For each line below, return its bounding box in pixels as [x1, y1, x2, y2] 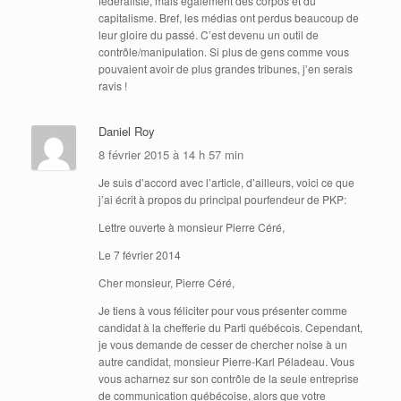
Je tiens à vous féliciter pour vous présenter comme [98, 303, 347, 318]
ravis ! [98, 77, 127, 93]
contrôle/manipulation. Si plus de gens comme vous [98, 43, 349, 59]
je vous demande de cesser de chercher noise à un [98, 337, 347, 352]
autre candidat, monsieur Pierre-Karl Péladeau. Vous [98, 354, 354, 369]
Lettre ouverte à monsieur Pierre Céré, [98, 218, 285, 235]
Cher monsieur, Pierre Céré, [98, 274, 235, 290]
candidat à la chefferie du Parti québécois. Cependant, [98, 320, 363, 335]
